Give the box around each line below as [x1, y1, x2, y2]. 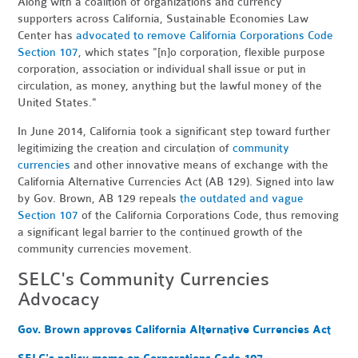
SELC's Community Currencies [18, 268, 270, 290]
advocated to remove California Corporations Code [76, 29, 334, 42]
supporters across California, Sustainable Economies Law [18, 12, 309, 26]
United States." [18, 96, 97, 109]
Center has [18, 29, 77, 42]
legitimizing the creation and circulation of [18, 141, 233, 155]
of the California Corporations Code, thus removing [78, 209, 340, 222]
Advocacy [18, 288, 101, 310]
